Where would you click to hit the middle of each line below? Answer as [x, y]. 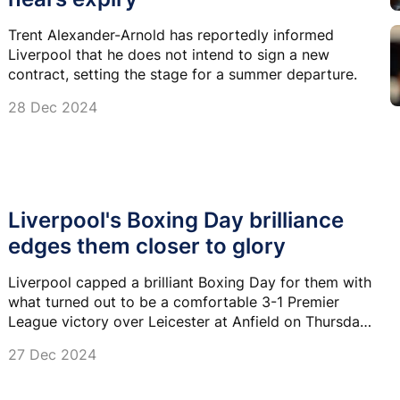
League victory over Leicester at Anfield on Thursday [188, 322]
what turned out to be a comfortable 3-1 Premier [174, 302]
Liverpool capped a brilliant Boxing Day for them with [190, 283]
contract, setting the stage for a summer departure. [183, 74]
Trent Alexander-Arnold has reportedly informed [171, 34]
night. [27, 342]
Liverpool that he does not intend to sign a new [169, 54]
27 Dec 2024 [52, 355]
